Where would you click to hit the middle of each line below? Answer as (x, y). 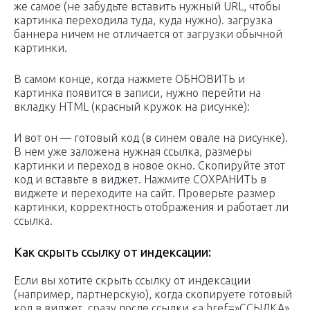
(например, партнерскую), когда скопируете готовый (153, 294)
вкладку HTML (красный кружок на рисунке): (132, 107)
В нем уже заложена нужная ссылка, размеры (133, 152)
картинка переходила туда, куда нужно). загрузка (143, 20)
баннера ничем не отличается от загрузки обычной (148, 34)
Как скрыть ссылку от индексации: (112, 252)
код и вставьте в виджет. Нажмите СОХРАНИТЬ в (140, 180)
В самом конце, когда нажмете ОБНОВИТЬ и (129, 79)
